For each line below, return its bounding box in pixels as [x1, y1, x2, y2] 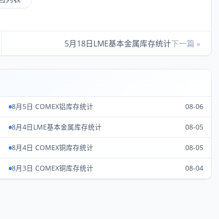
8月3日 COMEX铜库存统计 [12, 164, 94, 173]
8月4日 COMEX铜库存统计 [12, 143, 94, 153]
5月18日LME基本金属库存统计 [64, 38, 171, 49]
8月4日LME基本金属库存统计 [12, 123, 102, 132]
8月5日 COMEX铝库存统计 [12, 102, 94, 111]
